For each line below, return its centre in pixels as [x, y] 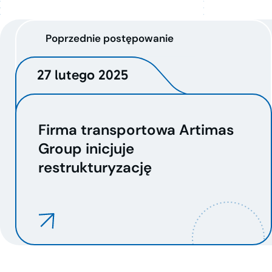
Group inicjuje [86, 148]
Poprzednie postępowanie [110, 38]
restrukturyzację [95, 167]
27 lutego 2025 [83, 75]
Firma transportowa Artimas [136, 130]
